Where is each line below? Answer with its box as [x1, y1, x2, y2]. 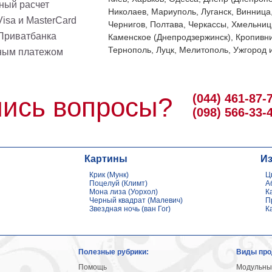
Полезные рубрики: [78, 248, 149, 256]
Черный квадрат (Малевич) [89, 196, 183, 205]
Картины [84, 154, 127, 164]
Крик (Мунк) [89, 171, 129, 179]
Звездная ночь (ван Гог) [89, 205, 171, 213]
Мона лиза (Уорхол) [89, 188, 158, 196]
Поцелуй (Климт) [89, 179, 148, 188]
